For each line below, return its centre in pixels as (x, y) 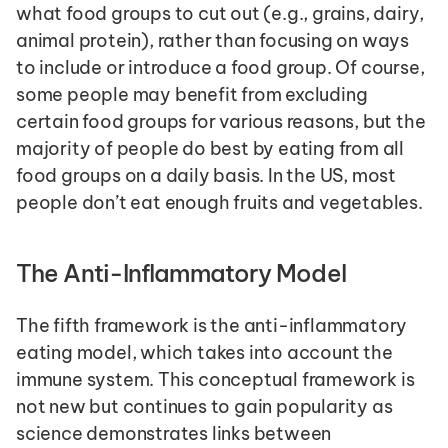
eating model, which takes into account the (204, 352)
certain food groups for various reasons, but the (221, 121)
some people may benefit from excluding (192, 94)
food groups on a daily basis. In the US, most (206, 175)
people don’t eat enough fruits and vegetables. (219, 202)
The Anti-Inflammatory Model (181, 272)
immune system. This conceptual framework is (215, 379)
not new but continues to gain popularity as (204, 406)
